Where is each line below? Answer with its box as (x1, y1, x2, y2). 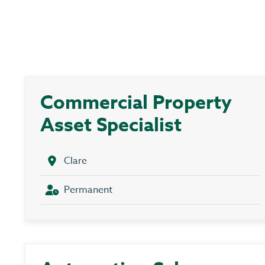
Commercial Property (40, 89, 232, 118)
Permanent (64, 183, 112, 198)
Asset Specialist (40, 112, 182, 140)
